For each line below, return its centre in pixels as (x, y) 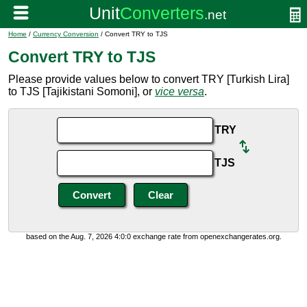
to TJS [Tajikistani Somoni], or (82, 91)
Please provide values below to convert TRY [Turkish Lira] (149, 79)
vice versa (180, 91)
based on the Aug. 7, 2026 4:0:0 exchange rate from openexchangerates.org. (153, 236)
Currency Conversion (66, 34)
